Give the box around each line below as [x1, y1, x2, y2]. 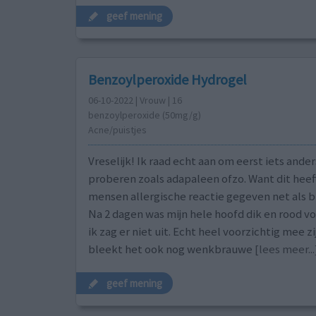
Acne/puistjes [87, 123, 147, 137]
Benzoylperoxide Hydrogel [87, 71, 247, 89]
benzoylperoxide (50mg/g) [87, 109, 201, 122]
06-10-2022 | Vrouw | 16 [87, 94, 182, 107]
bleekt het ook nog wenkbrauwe [87, 241, 253, 257]
